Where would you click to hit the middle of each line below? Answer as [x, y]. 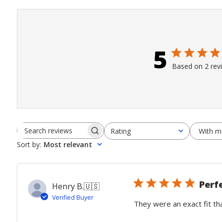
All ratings [117, 135]
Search [72, 135]
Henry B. [68, 186]
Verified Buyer [73, 197]
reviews [74, 146]
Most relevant [68, 144]
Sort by [28, 144]
